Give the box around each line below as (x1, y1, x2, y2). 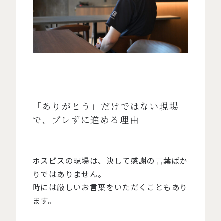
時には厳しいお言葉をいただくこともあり (32, 181, 188, 192)
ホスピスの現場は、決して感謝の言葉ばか (32, 154, 188, 166)
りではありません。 (32, 168, 106, 179)
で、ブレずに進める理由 (32, 114, 140, 126)
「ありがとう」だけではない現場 (32, 101, 179, 112)
